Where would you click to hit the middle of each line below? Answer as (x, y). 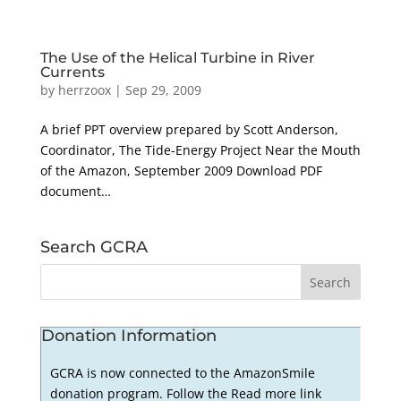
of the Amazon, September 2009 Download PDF (181, 171)
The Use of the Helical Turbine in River (177, 58)
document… (75, 191)
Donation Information (128, 336)
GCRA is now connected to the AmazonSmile (183, 372)
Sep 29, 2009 (163, 90)
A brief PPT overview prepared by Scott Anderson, (189, 129)
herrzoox (84, 90)
